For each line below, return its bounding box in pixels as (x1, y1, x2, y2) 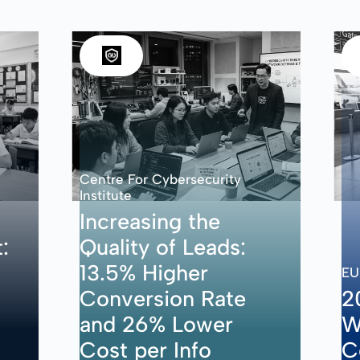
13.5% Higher (80, 260, 209, 287)
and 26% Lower (80, 311, 234, 338)
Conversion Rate (80, 285, 247, 313)
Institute (80, 187, 133, 204)
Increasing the (80, 208, 221, 235)
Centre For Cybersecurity (80, 171, 242, 188)
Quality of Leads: (80, 234, 247, 261)
